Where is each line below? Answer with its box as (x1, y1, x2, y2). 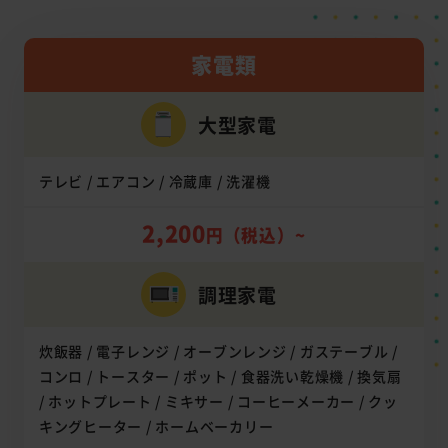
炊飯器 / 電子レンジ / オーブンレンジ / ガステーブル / (38, 341, 398, 362)
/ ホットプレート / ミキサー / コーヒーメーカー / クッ (38, 391, 398, 412)
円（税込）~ (205, 223, 306, 248)
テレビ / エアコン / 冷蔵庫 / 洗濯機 (38, 171, 271, 192)
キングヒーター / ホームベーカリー (38, 416, 274, 437)
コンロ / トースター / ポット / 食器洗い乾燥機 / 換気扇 (38, 366, 402, 387)
